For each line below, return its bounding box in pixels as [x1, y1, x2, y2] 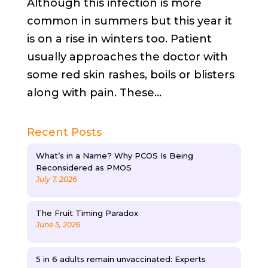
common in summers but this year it [26, 14, 232, 28]
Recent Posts [26, 125, 102, 139]
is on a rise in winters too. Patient [26, 32, 212, 45]
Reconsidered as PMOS [35, 162, 132, 172]
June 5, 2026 [35, 220, 80, 230]
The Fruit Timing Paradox [35, 208, 138, 218]
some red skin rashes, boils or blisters [26, 68, 234, 81]
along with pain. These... [26, 86, 162, 99]
